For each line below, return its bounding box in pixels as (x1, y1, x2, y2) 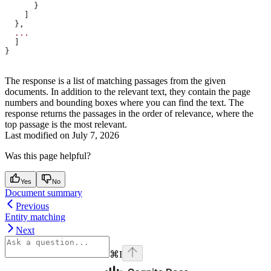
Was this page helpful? (5, 150, 91, 161)
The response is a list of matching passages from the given (5, 75, 226, 86)
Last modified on (5, 129, 70, 140)
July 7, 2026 (72, 129, 119, 140)
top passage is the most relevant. (5, 119, 127, 129)
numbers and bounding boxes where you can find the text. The (5, 97, 244, 108)
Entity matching (5, 211, 65, 222)
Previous (16, 200, 49, 211)
